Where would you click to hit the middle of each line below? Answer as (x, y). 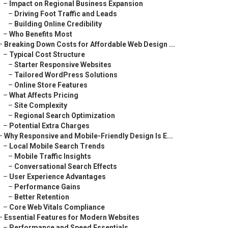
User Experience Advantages (58, 177)
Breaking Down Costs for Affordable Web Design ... (90, 44)
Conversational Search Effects (66, 166)
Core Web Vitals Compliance (57, 207)
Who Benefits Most (41, 34)
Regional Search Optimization (65, 116)
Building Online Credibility (58, 24)
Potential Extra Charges (49, 126)
